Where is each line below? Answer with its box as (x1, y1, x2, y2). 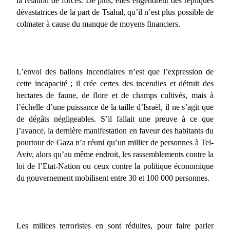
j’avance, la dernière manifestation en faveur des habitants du (16, 126, 214, 135)
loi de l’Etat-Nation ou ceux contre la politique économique (16, 161, 214, 170)
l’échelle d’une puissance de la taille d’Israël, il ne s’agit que (16, 102, 214, 111)
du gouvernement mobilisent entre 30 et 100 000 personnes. (16, 173, 209, 182)
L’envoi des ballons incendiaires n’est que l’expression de (16, 67, 214, 76)
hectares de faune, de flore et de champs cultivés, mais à (16, 90, 214, 100)
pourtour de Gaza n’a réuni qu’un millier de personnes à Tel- (16, 138, 214, 147)
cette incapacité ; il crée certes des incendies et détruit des (16, 79, 214, 88)
